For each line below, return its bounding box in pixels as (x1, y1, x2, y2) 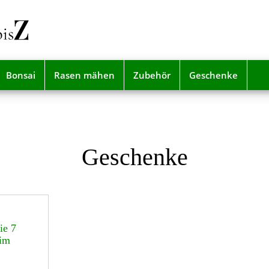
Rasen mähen (54, 69, 115, 82)
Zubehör (133, 69, 171, 82)
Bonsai (6, 69, 35, 82)
